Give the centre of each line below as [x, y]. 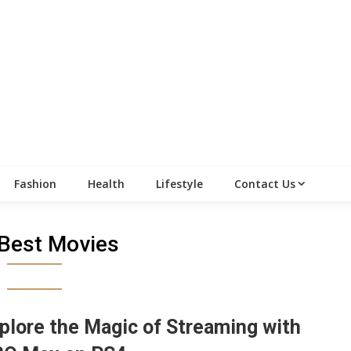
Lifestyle [179, 184]
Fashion [35, 184]
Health [106, 184]
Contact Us [265, 184]
